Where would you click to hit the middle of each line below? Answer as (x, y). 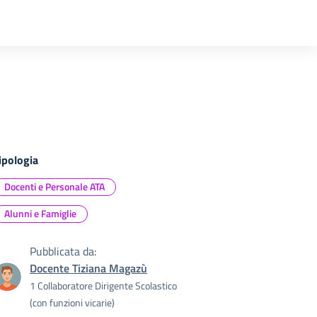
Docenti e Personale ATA (54, 186)
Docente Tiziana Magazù (88, 268)
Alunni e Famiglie (40, 213)
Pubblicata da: (63, 251)
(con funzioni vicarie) (72, 302)
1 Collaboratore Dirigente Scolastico (103, 286)
